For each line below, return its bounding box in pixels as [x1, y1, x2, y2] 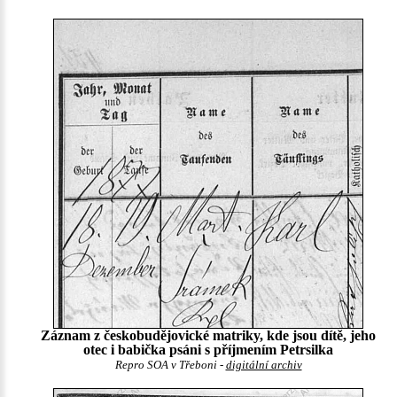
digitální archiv [225, 359, 302, 371]
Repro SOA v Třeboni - [114, 359, 226, 371]
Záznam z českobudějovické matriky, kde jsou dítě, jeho [41, 328, 376, 343]
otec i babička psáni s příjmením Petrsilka [83, 342, 333, 357]
